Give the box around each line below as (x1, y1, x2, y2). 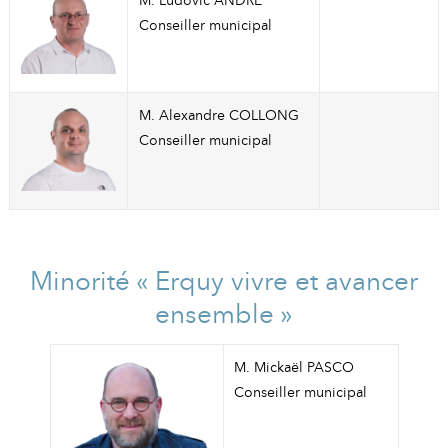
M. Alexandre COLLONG (138, 106, 299, 125)
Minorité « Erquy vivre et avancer (30, 266, 418, 297)
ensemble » (155, 299, 293, 330)
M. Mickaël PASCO (234, 357, 355, 376)
